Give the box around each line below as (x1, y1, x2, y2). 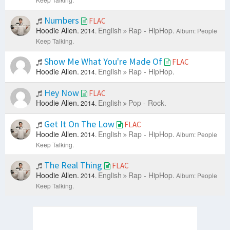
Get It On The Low (42, 118, 117, 130)
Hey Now (42, 87, 81, 99)
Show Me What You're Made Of (42, 55, 164, 68)
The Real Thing (42, 159, 104, 171)
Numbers (42, 14, 81, 27)
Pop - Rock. (128, 98, 166, 108)
